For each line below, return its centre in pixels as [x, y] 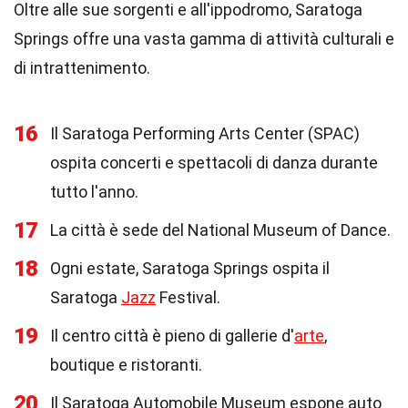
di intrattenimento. [82, 68]
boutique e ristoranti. [126, 365]
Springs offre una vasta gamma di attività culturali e [204, 39]
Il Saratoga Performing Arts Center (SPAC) [205, 133]
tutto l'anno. [94, 192]
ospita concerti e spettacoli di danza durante [214, 163]
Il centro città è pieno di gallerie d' [172, 336]
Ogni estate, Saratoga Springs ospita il [190, 268]
